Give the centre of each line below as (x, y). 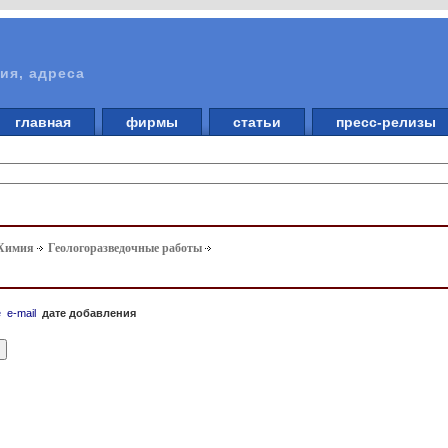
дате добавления (89, 312)
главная (43, 122)
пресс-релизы (386, 122)
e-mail (22, 312)
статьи (257, 122)
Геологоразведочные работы (125, 248)
